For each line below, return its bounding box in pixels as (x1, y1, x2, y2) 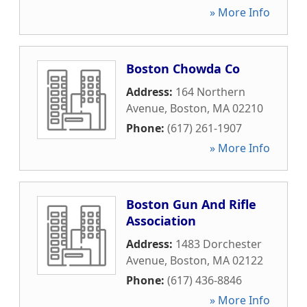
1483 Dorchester (175, 236, 262, 251)
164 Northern (175, 84, 245, 99)
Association (126, 212, 196, 229)
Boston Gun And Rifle (126, 196, 256, 212)
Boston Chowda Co (126, 60, 240, 77)
